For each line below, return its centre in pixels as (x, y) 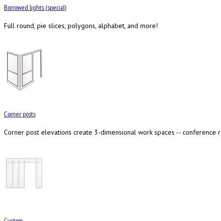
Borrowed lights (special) (35, 7)
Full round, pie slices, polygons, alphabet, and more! (81, 25)
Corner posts (20, 114)
